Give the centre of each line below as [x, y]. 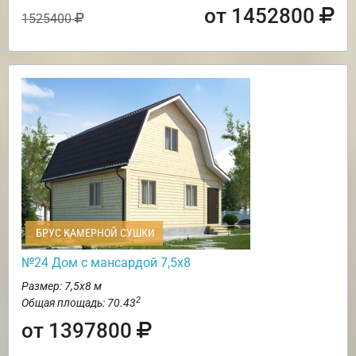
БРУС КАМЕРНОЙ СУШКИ [94, 232]
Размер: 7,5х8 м [62, 286]
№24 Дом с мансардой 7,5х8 [106, 262]
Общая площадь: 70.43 [79, 302]
